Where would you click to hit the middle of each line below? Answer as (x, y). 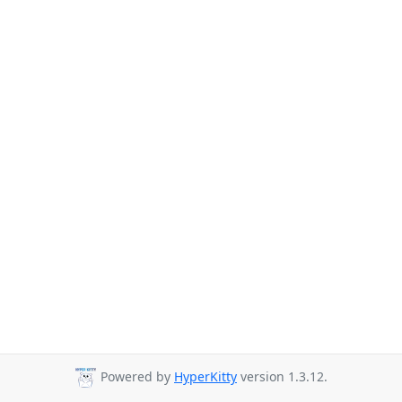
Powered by (135, 377)
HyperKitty (205, 377)
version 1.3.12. (282, 377)
